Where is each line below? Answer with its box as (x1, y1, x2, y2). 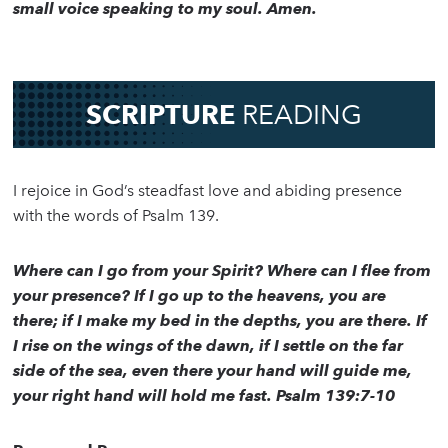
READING (241, 98, 362, 132)
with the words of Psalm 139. (13, 206, 220, 226)
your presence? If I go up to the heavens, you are (13, 286, 387, 306)
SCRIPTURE (85, 98, 242, 132)
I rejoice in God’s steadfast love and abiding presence (13, 181, 403, 201)
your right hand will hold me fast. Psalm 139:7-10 (13, 386, 396, 406)
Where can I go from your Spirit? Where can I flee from (13, 261, 432, 281)
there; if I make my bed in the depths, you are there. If (13, 311, 428, 331)
